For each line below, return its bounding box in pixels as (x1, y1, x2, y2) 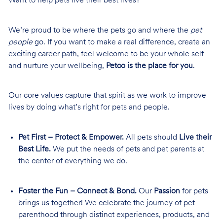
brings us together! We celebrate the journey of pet (18, 199, 195, 207)
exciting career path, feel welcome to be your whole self (8, 50, 204, 58)
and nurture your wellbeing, (8, 62, 106, 70)
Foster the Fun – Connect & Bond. (18, 187, 137, 195)
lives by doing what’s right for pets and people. (8, 104, 170, 112)
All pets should (123, 133, 179, 142)
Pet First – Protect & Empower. (18, 133, 124, 142)
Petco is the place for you (106, 62, 193, 70)
